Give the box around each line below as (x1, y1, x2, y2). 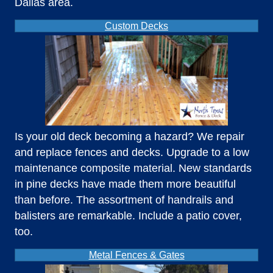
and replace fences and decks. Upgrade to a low (15, 146, 249, 158)
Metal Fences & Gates (88, 249, 185, 260)
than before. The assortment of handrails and (15, 193, 233, 206)
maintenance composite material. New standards (15, 161, 252, 174)
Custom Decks (105, 20, 168, 31)
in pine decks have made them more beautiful (15, 177, 236, 190)
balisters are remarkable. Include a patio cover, (15, 209, 242, 222)
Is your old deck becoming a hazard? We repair (15, 130, 244, 143)
